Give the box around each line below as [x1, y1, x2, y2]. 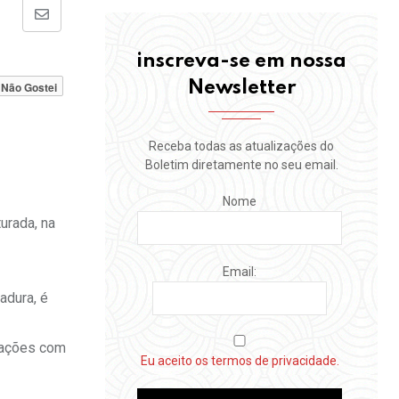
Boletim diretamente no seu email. [144, 158, 338, 173]
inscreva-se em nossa [136, 52, 346, 72]
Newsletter [187, 78, 296, 99]
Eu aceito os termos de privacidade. [140, 354, 339, 369]
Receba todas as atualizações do [149, 139, 334, 154]
